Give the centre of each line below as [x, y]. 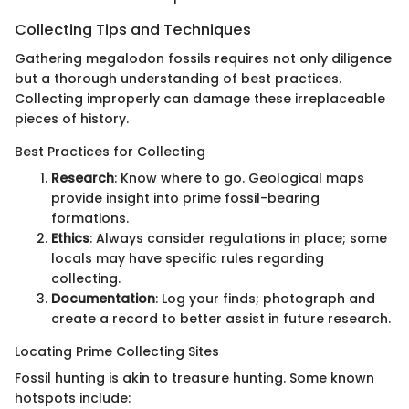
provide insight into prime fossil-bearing [185, 198]
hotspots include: [73, 398]
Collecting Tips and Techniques [133, 29]
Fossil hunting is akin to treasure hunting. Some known [194, 378]
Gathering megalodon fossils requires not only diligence [203, 58]
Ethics [70, 238]
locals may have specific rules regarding [188, 258]
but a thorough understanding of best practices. [178, 78]
